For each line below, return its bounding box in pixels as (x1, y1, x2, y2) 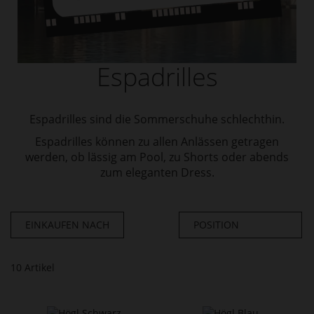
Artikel (22, 261, 55, 274)
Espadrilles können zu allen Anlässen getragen (35, 134, 279, 149)
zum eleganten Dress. (100, 165, 214, 180)
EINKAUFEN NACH (25, 218, 109, 231)
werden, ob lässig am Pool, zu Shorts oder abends (25, 149, 289, 165)
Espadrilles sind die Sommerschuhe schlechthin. (29, 111, 285, 127)
